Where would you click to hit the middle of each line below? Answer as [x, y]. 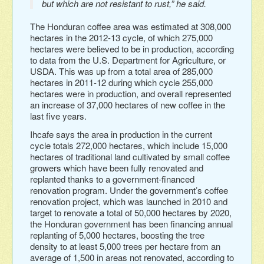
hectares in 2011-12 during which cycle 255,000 [121, 82]
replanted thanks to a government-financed [112, 179]
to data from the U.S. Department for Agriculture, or [128, 60]
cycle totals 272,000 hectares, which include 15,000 [129, 145]
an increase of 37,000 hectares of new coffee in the [128, 104]
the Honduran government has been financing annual [131, 223]
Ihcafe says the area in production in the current [121, 134]
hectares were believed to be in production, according [132, 48]
